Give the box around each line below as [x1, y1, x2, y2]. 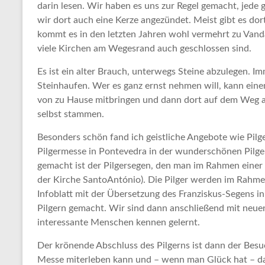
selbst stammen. [37, 109, 104, 119]
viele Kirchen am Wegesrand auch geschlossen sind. [37, 44, 251, 54]
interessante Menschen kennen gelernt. [37, 218, 200, 228]
